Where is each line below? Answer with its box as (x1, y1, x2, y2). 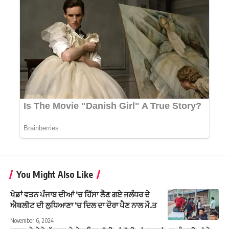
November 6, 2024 (10, 217, 54, 225)
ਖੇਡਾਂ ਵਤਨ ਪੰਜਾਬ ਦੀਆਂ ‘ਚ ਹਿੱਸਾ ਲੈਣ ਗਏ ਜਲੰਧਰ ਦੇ (10, 190, 150, 199)
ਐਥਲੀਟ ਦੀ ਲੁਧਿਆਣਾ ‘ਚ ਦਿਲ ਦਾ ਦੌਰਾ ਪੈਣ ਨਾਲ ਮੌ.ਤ (10, 200, 157, 210)
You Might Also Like (16, 169, 93, 180)
